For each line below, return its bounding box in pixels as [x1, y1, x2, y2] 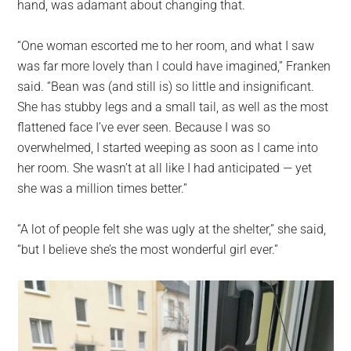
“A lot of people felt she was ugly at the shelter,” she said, [17, 222, 327, 237]
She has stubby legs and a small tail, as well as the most [17, 100, 329, 115]
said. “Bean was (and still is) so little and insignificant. [17, 79, 315, 95]
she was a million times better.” [17, 181, 188, 197]
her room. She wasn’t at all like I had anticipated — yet [17, 161, 313, 176]
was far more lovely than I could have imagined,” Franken [17, 59, 331, 74]
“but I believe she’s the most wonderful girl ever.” [17, 242, 279, 258]
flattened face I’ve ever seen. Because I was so [17, 120, 271, 136]
